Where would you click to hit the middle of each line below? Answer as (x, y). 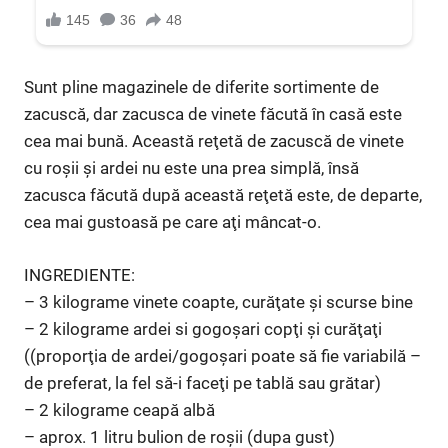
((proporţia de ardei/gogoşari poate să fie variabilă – (222, 355)
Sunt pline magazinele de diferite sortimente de (201, 87)
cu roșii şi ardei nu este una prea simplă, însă (191, 168)
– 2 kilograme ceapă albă (119, 409)
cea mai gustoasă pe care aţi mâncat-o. (172, 222)
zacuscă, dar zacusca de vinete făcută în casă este (213, 114)
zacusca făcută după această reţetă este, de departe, (223, 195)
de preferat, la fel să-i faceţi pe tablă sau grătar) (202, 382)
